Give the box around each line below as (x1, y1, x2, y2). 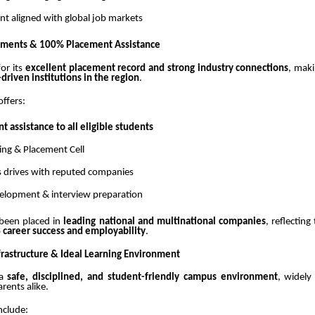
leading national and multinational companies (63, 216, 266, 227)
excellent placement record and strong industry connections (25, 63, 289, 75)
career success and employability (3, 226, 146, 237)
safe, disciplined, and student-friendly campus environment (7, 272, 278, 283)
